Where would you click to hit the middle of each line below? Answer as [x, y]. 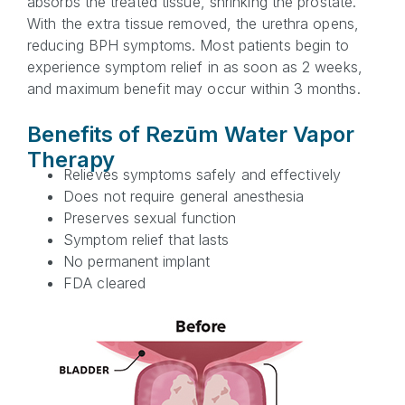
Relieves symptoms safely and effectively [202, 174]
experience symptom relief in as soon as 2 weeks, [195, 67]
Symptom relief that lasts [146, 240]
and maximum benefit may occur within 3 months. [194, 89]
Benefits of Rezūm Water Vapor [191, 134]
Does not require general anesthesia [184, 196]
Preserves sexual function [150, 218]
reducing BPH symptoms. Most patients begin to [188, 45]
